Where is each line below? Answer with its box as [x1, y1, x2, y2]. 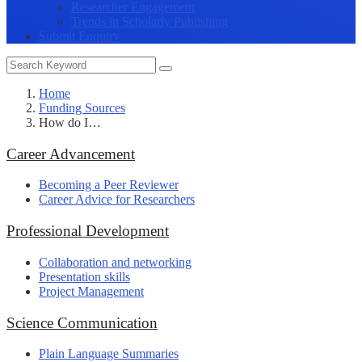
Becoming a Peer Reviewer [39, 178, 179, 192]
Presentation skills [39, 269, 130, 284]
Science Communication [6, 314, 158, 331]
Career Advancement [6, 145, 135, 162]
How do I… [39, 116, 101, 129]
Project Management [39, 284, 144, 298]
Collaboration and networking [39, 255, 192, 269]
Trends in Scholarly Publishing [71, 15, 228, 28]
